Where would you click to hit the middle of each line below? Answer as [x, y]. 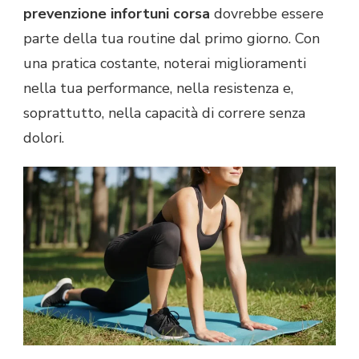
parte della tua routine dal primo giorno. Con [171, 38]
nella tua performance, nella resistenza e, [158, 88]
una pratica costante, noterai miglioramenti [165, 63]
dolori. [44, 137]
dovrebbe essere [267, 13]
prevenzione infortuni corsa [117, 13]
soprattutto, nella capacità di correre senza [164, 113]
